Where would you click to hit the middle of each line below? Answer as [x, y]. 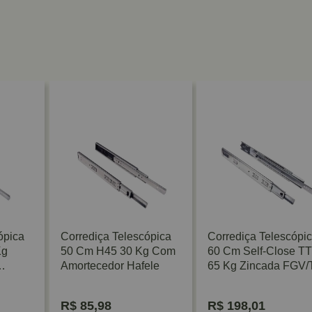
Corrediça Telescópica [116, 236]
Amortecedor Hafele [110, 265]
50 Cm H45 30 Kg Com [118, 251]
